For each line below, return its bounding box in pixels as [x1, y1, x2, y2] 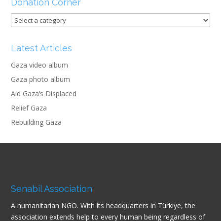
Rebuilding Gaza [11, 117, 62, 127]
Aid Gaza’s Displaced [11, 89, 76, 98]
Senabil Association [11, 184, 92, 194]
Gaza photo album [11, 74, 70, 84]
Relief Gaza [11, 103, 47, 112]
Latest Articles [11, 43, 72, 53]
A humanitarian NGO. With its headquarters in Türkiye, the [11, 201, 195, 210]
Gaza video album [11, 60, 68, 70]
